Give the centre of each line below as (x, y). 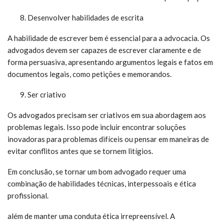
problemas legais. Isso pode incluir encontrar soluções (97, 127)
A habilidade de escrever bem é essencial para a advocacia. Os (109, 38)
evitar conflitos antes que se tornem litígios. (80, 151)
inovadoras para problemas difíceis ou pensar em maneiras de (108, 139)
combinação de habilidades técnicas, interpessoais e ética (102, 183)
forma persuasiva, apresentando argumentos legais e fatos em (110, 62)
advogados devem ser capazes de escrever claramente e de (104, 50)
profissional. (28, 195)
